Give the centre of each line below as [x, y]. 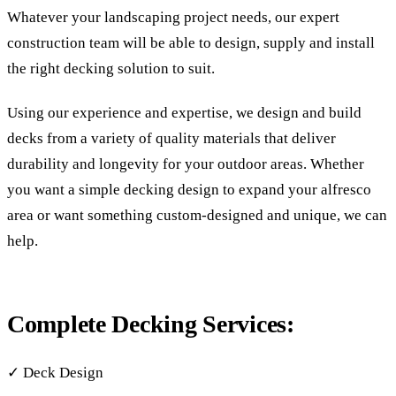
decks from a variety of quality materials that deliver [171, 139]
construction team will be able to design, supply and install [191, 43]
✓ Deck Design [55, 372]
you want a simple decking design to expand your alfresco [189, 190]
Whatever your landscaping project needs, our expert [173, 18]
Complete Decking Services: [151, 324]
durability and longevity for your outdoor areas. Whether [186, 164]
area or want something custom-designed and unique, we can [197, 216]
